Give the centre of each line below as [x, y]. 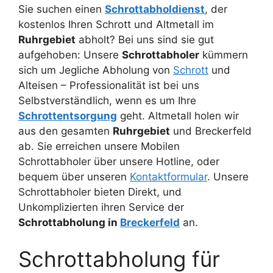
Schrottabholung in [69, 223]
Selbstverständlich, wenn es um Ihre [107, 101]
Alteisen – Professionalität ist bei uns [109, 86]
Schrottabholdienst [155, 9]
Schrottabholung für [119, 259]
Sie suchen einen [62, 9]
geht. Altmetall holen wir [178, 116]
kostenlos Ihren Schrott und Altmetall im [116, 25]
